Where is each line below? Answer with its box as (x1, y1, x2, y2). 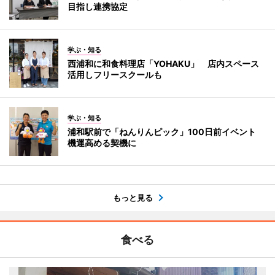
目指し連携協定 (68, 1, 128, 12)
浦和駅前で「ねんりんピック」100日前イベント (68, 126, 265, 137)
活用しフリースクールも (68, 69, 162, 80)
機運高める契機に (68, 137, 136, 149)
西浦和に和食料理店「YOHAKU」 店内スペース (68, 58, 259, 69)
